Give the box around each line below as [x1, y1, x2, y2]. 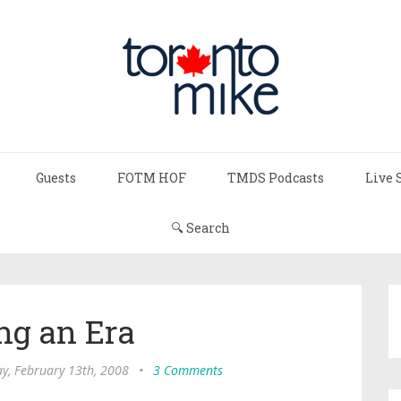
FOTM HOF [117, 169, 186, 186]
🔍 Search [171, 219, 230, 236]
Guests [36, 169, 76, 186]
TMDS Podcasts [227, 169, 324, 186]
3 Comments [152, 362, 223, 379]
